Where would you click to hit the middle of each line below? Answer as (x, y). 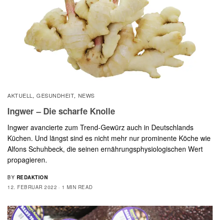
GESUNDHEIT (55, 95)
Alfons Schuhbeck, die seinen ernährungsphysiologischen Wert (105, 149)
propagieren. (27, 159)
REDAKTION (32, 177)
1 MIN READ (77, 187)
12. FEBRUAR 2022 (32, 187)
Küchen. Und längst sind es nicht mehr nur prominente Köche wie (109, 138)
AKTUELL (20, 95)
